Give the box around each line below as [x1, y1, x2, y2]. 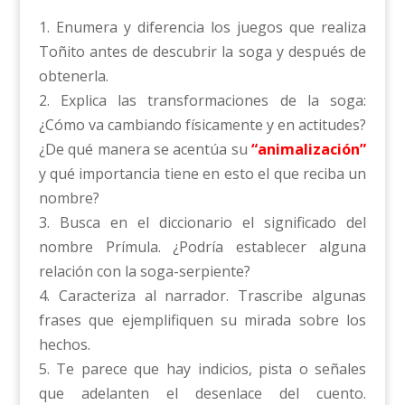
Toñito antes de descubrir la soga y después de [38, 42, 367, 62]
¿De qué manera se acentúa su [38, 139, 252, 160]
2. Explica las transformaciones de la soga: [38, 90, 367, 111]
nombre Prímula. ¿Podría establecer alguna [38, 237, 367, 258]
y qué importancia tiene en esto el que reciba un [38, 164, 367, 184]
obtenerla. [38, 66, 108, 87]
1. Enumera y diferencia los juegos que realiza [38, 17, 367, 38]
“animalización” [251, 139, 367, 160]
